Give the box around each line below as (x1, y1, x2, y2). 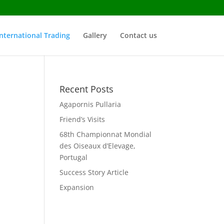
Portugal (59, 152, 88, 162)
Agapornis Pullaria (59, 99, 121, 109)
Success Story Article (59, 167, 129, 177)
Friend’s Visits (59, 114, 105, 124)
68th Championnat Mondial (59, 129, 152, 139)
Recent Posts (59, 83, 114, 95)
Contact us (119, 30, 157, 40)
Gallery (82, 30, 107, 40)
